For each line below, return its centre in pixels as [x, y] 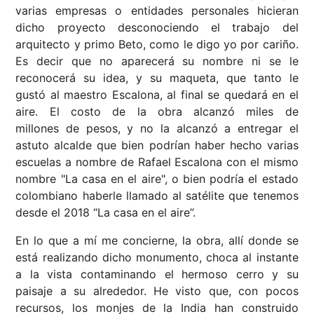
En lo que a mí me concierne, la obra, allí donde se [157, 241]
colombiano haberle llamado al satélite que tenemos [157, 196]
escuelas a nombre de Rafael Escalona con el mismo [157, 162]
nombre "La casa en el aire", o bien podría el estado [157, 179]
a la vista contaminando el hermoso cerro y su [157, 274]
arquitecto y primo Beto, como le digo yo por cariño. [157, 45]
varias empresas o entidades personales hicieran [157, 11]
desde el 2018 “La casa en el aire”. [106, 213]
